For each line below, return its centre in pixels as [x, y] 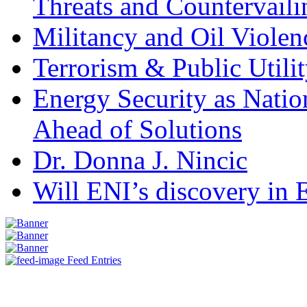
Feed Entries [94, 260]
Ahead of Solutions [137, 130]
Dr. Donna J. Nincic [140, 160]
